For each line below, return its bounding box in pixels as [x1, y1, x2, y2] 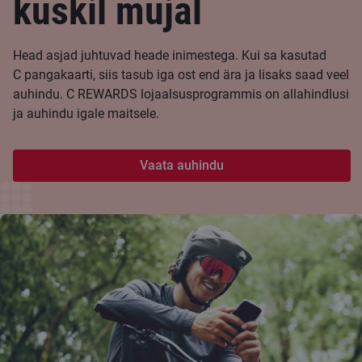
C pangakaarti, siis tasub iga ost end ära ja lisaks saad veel [13, 66, 349, 82]
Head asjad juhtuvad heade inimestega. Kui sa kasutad [13, 47, 326, 63]
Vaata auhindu [140, 157, 224, 173]
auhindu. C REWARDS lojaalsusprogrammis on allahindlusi [13, 86, 349, 102]
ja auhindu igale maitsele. [13, 105, 159, 121]
